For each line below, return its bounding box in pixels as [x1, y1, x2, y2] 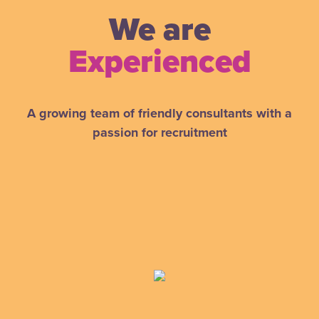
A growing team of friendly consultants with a [27, 105, 292, 121]
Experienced [68, 42, 251, 81]
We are [108, 10, 211, 49]
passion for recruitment [92, 124, 227, 140]
